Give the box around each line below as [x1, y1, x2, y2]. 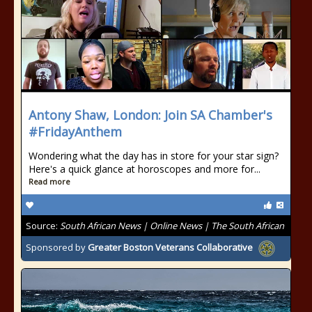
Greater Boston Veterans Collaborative [88, 241, 253, 254]
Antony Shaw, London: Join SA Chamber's [29, 107, 272, 123]
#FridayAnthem [29, 123, 122, 140]
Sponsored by [26, 241, 88, 254]
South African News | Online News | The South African [60, 219, 284, 232]
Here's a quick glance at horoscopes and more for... [29, 162, 260, 175]
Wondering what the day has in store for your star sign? [29, 149, 279, 162]
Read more [29, 176, 70, 187]
